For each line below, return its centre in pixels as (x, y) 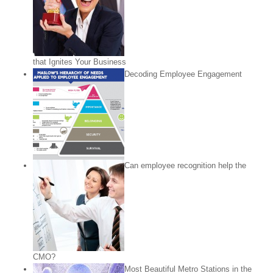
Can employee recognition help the (185, 166)
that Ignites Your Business (80, 62)
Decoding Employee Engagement (183, 74)
